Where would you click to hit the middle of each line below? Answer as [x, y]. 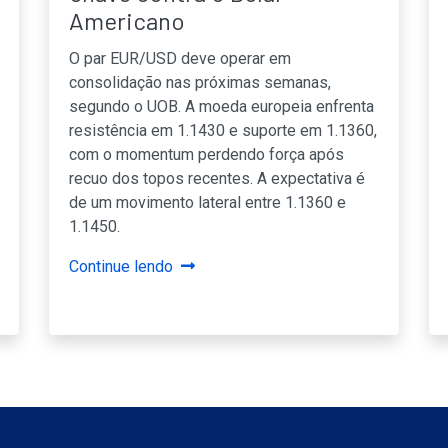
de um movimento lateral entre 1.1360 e [207, 202]
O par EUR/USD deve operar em [180, 58]
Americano [127, 20]
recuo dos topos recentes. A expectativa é [217, 178]
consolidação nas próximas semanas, [200, 82]
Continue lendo [121, 266]
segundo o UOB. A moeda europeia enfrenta [221, 106]
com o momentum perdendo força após [206, 154]
